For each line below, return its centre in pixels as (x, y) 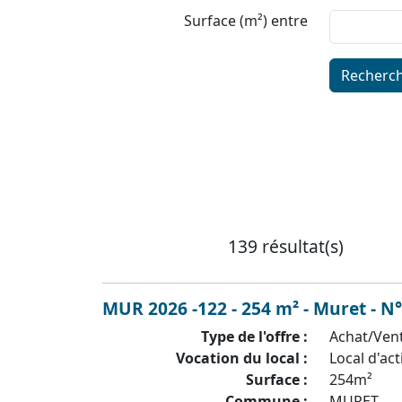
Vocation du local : (242, 358)
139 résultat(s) (285, 246)
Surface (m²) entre (246, 21)
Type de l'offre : (255, 336)
